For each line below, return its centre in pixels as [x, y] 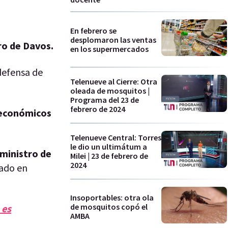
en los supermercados [109, 49]
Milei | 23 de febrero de [109, 155]
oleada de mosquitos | [110, 91]
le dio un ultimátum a [109, 146]
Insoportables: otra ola [112, 198]
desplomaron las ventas [113, 39]
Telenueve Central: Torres [116, 137]
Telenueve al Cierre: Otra [114, 82]
